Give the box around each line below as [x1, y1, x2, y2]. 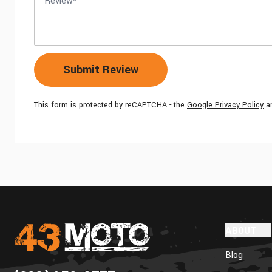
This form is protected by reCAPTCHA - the [34, 100, 187, 111]
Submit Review [63, 62, 138, 78]
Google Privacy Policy [187, 100, 263, 111]
